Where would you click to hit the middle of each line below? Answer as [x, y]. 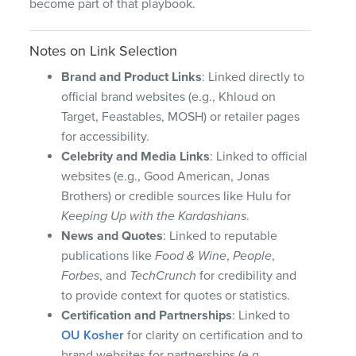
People [253, 255]
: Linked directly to [253, 77]
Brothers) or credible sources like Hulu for [176, 196]
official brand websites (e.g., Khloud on [169, 97]
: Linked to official [259, 156]
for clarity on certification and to [214, 335]
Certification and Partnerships [147, 315]
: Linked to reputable [221, 236]
